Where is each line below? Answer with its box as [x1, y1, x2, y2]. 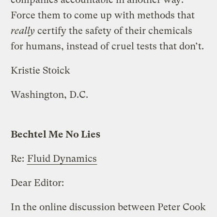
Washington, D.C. [11, 89, 89, 100]
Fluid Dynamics [27, 153, 97, 164]
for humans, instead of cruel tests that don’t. [11, 40, 204, 52]
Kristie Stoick [11, 64, 71, 76]
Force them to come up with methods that [11, 9, 195, 21]
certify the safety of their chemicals [35, 25, 193, 36]
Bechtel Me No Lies [11, 128, 101, 140]
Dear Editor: [11, 177, 64, 188]
